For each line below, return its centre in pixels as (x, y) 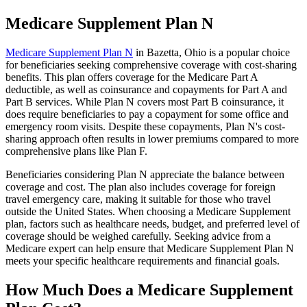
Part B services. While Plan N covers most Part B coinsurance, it (145, 102)
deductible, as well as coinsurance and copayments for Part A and (146, 90)
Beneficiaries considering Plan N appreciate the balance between (145, 175)
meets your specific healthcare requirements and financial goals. (143, 261)
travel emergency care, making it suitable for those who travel (138, 199)
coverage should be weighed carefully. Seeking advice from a (138, 236)
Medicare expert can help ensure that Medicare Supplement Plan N (150, 249)
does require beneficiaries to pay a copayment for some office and (147, 114)
